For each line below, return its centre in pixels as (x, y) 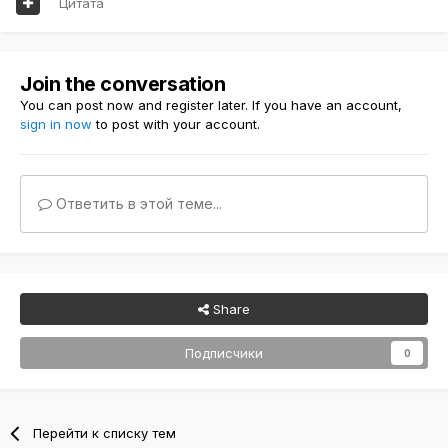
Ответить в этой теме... (137, 203)
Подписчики (224, 352)
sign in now (56, 123)
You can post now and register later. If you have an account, (211, 104)
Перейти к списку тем (105, 432)
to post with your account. (176, 123)
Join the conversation (123, 83)
